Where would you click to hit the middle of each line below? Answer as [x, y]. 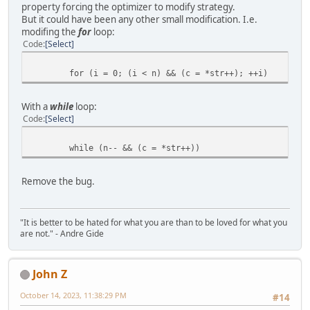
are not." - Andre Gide [62, 233]
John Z [50, 274]
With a [36, 107]
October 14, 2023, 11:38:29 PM [73, 295]
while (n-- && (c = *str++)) [135, 148]
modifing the [50, 32]
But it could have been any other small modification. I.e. [139, 20]
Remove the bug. [58, 182]
